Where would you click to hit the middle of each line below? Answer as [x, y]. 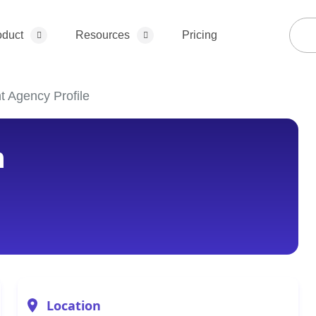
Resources [103, 35]
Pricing [200, 35]
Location [74, 305]
